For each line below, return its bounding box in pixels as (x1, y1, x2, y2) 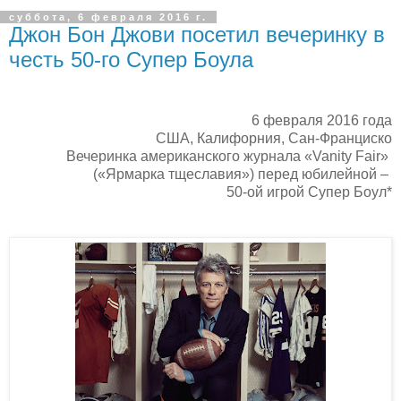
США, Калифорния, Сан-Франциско (156, 130, 392, 146)
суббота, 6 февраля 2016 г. (9, 11, 208, 22)
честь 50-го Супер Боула (9, 47, 253, 72)
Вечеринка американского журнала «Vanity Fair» (66, 148, 392, 164)
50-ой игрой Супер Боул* (226, 183, 392, 200)
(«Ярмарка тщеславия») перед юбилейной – (93, 166, 392, 182)
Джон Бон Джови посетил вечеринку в (9, 21, 385, 47)
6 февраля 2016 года (252, 112, 392, 128)
